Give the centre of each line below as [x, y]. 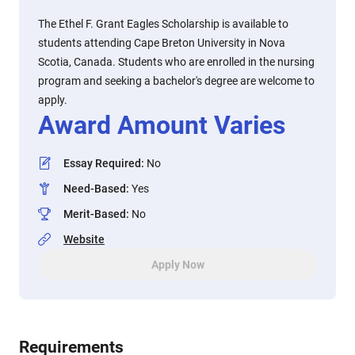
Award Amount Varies [162, 125]
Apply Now [177, 265]
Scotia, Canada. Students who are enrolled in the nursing [176, 62]
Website [84, 239]
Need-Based [95, 189]
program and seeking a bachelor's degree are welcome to [176, 81]
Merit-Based [95, 214]
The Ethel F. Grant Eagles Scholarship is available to [163, 24]
